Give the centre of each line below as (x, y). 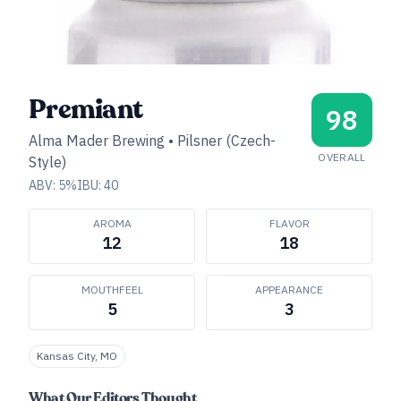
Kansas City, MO (77, 356)
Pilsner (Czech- (226, 141)
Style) (47, 162)
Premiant (85, 110)
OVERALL (342, 157)
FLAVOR (289, 223)
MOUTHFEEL (112, 290)
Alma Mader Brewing (97, 141)
